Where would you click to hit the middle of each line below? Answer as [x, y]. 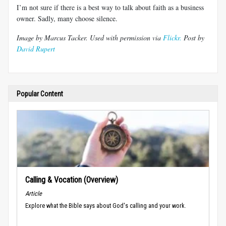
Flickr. [172, 37]
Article [34, 193]
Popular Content [40, 94]
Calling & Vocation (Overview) [72, 180]
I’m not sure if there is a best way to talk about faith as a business [110, 7]
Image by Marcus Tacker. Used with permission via [90, 37]
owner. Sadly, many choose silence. [67, 18]
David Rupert [36, 48]
